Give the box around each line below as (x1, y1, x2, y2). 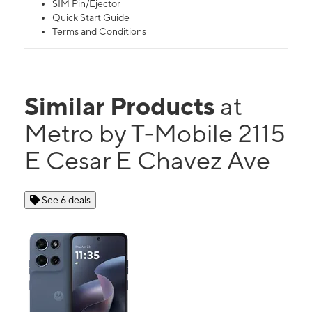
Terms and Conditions (52, 26, 146, 38)
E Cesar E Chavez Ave (24, 146, 270, 175)
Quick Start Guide (52, 12, 130, 24)
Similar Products (24, 91, 220, 121)
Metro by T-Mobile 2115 (24, 118, 286, 148)
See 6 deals (42, 194, 91, 206)
